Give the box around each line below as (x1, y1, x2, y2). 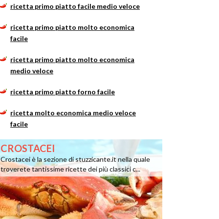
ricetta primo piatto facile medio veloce (10, 2, 140, 10)
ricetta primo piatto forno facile (10, 88, 115, 96)
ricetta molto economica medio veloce (10, 109, 136, 117)
